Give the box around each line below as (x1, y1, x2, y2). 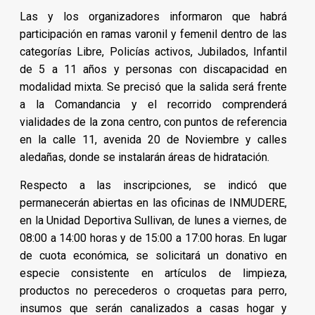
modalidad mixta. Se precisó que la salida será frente (20, 80, 288, 94)
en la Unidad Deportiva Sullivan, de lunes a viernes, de (20, 214, 288, 228)
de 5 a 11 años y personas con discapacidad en (20, 63, 288, 77)
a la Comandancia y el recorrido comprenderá (20, 98, 288, 112)
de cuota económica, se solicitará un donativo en (20, 249, 288, 263)
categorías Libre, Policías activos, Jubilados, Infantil (20, 45, 288, 59)
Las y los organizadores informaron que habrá (20, 10, 288, 24)
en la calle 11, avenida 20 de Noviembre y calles (20, 133, 288, 147)
